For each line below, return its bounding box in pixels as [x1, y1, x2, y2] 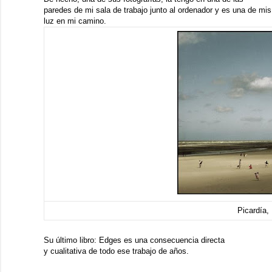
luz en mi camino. [44, 16, 106, 25]
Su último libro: [44, 236, 99, 245]
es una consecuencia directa [121, 236, 225, 245]
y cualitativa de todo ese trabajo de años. [44, 246, 191, 256]
